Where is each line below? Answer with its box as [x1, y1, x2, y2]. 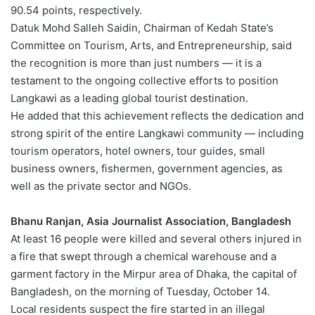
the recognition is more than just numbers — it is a [11, 56, 262, 70]
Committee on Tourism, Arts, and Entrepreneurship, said [11, 39, 292, 53]
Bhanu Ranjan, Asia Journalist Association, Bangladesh [11, 214, 291, 229]
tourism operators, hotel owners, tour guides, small [11, 144, 265, 158]
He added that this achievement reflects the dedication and [11, 109, 304, 123]
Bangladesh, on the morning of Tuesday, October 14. [11, 285, 270, 299]
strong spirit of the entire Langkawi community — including [11, 127, 304, 141]
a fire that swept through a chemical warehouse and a [11, 250, 276, 264]
